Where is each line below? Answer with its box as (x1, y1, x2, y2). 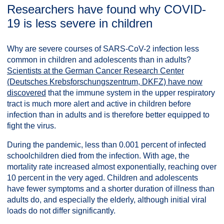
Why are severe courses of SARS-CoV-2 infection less (7, 44, 199, 53)
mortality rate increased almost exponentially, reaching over (7, 162, 216, 171)
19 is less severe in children (7, 16, 152, 30)
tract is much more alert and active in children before (7, 99, 191, 108)
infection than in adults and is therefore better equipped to (7, 110, 209, 119)
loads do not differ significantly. (7, 206, 115, 215)
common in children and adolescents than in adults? (7, 55, 191, 64)
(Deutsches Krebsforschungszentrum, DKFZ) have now (7, 77, 202, 86)
